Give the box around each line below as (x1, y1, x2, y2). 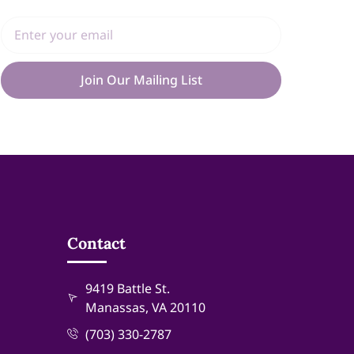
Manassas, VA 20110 (85, 298, 205, 316)
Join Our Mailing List (80, 71, 202, 89)
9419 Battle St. (85, 279, 170, 297)
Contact (67, 232, 126, 253)
